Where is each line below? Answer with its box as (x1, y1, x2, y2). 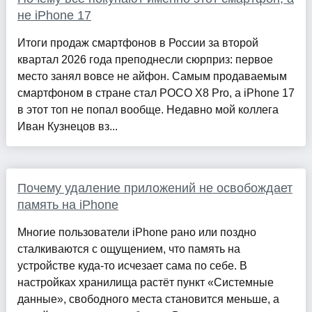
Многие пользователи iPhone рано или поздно (17, 226, 256, 239)
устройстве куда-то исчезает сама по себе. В (17, 260, 247, 272)
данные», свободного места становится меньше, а (17, 293, 279, 306)
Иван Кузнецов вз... (17, 120, 118, 133)
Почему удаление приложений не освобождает (17, 181, 292, 196)
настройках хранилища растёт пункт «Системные (17, 276, 274, 289)
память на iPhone (17, 198, 118, 212)
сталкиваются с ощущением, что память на (17, 243, 240, 256)
